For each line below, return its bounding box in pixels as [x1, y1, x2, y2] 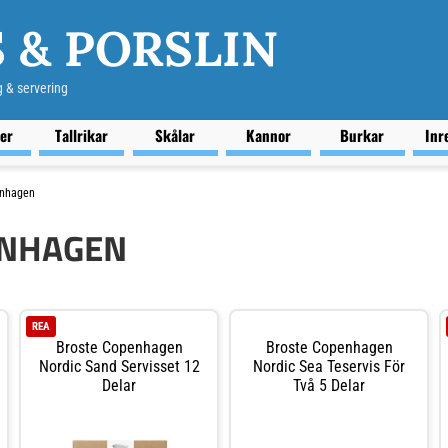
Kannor [246, 124, 291, 146]
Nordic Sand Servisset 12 [38, 356, 200, 376]
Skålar [155, 124, 195, 146]
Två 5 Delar [293, 375, 365, 395]
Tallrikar [55, 124, 108, 146]
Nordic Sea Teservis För [253, 356, 405, 376]
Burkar [340, 124, 384, 146]
